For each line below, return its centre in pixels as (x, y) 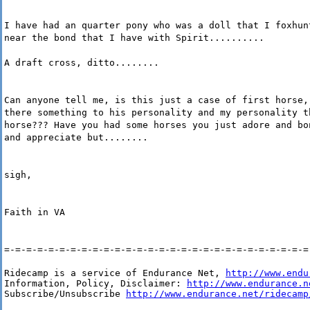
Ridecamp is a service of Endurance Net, (115, 273)
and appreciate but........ (76, 138)
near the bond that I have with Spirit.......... (134, 38)
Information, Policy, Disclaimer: (95, 284)
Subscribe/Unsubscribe (65, 294)
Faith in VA (35, 212)
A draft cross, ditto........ (82, 63)
